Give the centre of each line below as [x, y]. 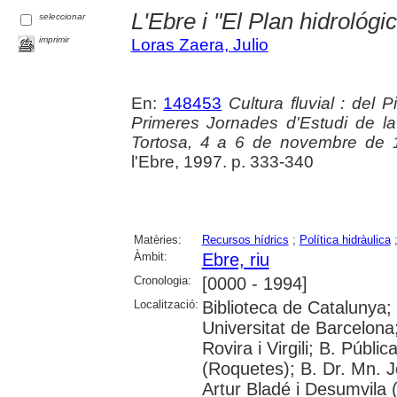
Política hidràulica [345, 239]
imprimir [54, 39]
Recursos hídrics [245, 239]
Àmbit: [150, 256]
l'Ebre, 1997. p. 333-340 [222, 161]
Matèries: [157, 239]
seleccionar [62, 17]
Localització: [166, 304]
